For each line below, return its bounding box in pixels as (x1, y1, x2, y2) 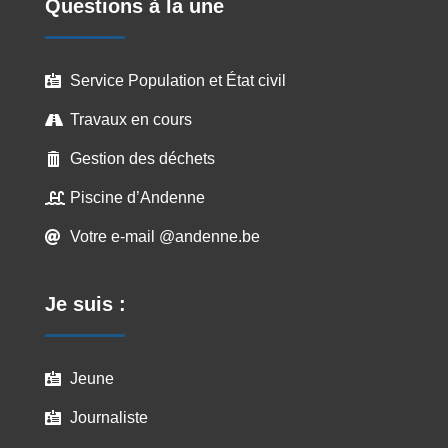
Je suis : (44, 293, 126, 316)
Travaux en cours (69, 111, 192, 129)
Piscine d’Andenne (69, 189, 205, 207)
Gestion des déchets (69, 150, 215, 168)
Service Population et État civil (69, 72, 286, 90)
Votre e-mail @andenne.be (69, 228, 260, 246)
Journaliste (69, 409, 148, 427)
